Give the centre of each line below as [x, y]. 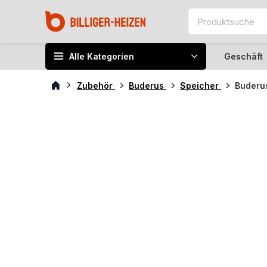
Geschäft [243, 56]
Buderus [148, 86]
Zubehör [96, 86]
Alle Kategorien [102, 56]
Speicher [201, 86]
